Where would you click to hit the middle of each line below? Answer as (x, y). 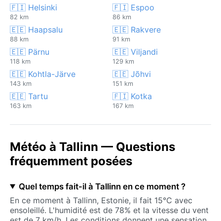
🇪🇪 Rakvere (137, 29)
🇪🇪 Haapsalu (36, 29)
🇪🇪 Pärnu (30, 52)
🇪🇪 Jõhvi (132, 74)
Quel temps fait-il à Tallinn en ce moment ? (102, 186)
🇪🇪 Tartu (29, 96)
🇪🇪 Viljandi (135, 52)
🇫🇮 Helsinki (34, 7)
